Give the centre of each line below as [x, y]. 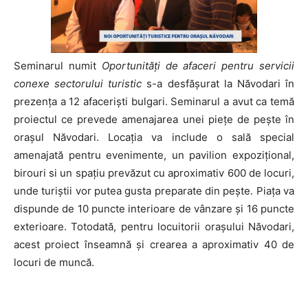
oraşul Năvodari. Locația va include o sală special [154, 137]
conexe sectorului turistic [78, 83]
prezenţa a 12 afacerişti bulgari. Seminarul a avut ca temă [154, 101]
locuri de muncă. [54, 262]
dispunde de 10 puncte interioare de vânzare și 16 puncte [154, 208]
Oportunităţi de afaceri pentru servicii [198, 65]
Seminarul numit [58, 65]
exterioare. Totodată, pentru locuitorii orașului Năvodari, [154, 226]
